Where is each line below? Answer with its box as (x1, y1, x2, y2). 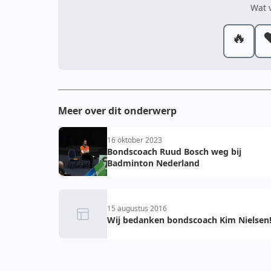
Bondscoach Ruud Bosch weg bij (107, 146, 241, 157)
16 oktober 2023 (107, 135, 162, 145)
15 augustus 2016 (107, 203, 167, 214)
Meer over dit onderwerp (58, 104, 177, 117)
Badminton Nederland (107, 157, 200, 169)
